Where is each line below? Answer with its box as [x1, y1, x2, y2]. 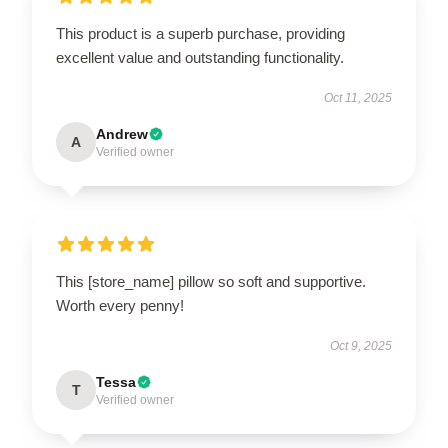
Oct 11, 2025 [324, 91, 392, 106]
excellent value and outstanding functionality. [56, 49, 344, 67]
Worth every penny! [56, 297, 184, 315]
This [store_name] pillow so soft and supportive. [56, 273, 366, 291]
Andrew [96, 126, 148, 143]
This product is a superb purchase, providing [56, 25, 345, 43]
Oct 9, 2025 [330, 339, 392, 354]
